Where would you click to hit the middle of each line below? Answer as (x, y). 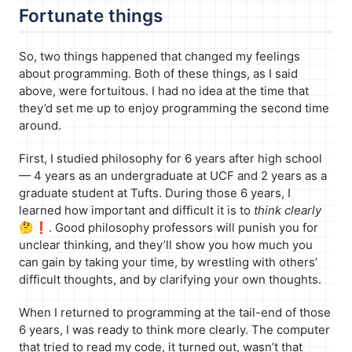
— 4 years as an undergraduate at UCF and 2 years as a (173, 176)
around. (40, 126)
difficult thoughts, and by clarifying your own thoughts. (170, 280)
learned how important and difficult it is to (136, 211)
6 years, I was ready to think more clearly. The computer (174, 330)
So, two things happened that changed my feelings (159, 57)
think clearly (288, 211)
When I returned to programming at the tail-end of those (175, 313)
